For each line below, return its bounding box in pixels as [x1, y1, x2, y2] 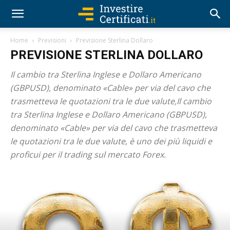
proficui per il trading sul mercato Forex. [10, 149, 166, 160]
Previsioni [38, 36, 66, 45]
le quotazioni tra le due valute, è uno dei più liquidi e [10, 136, 212, 147]
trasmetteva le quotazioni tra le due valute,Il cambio [10, 95, 212, 107]
